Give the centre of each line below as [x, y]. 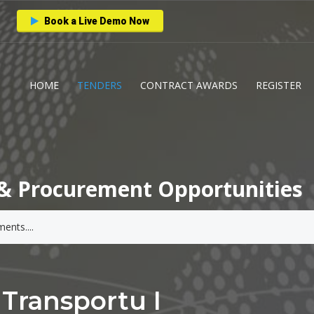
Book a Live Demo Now [96, 21]
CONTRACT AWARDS [189, 85]
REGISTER [279, 85]
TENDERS [100, 85]
